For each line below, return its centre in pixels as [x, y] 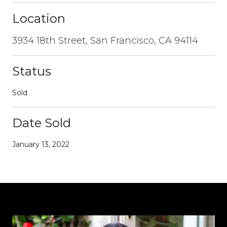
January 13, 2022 [41, 144]
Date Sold [42, 123]
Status [32, 71]
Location [39, 18]
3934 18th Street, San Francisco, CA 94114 [105, 40]
